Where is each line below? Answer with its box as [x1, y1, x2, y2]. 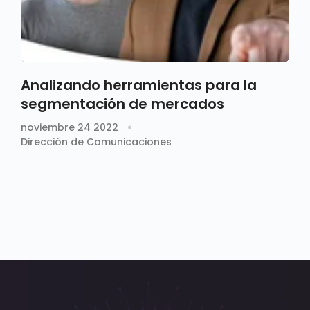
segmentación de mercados [21, 93, 224, 113]
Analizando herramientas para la [21, 75, 257, 95]
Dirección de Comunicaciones [21, 134, 172, 149]
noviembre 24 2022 [21, 120, 118, 134]
